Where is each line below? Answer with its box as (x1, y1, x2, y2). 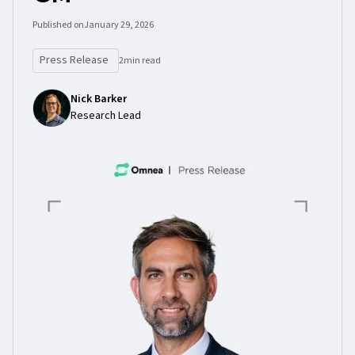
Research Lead (71, 108, 141, 124)
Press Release (40, 52, 109, 68)
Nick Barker (71, 91, 127, 107)
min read (124, 53, 161, 67)
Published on (32, 18, 84, 32)
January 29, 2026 (84, 18, 154, 32)
